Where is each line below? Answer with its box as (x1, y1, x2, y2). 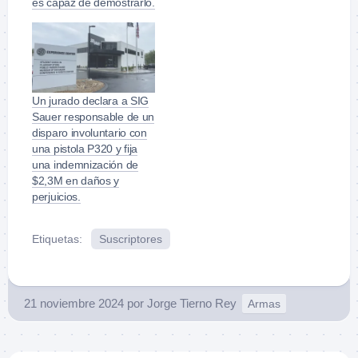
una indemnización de (32, 157, 138, 171)
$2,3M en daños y (32, 173, 120, 187)
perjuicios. (32, 189, 81, 203)
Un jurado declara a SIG (32, 93, 149, 107)
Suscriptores (99, 232, 162, 245)
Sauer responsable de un (32, 109, 155, 123)
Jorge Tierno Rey (147, 296, 237, 310)
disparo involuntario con (32, 125, 147, 139)
